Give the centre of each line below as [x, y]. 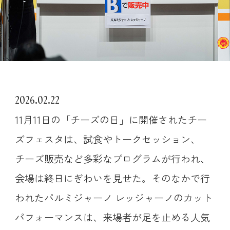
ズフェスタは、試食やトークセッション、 [107, 139]
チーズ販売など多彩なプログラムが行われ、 [112, 159]
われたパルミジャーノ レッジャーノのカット [113, 198]
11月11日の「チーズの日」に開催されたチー [111, 120]
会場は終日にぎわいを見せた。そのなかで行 [112, 178]
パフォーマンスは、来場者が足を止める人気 [112, 217]
